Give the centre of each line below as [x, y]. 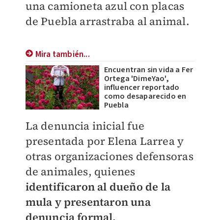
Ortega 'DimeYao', [136, 79]
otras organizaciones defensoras [109, 156]
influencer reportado [142, 87]
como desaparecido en [145, 96]
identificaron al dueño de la [98, 187]
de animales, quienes [80, 171]
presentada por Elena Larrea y [105, 141]
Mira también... [62, 55]
